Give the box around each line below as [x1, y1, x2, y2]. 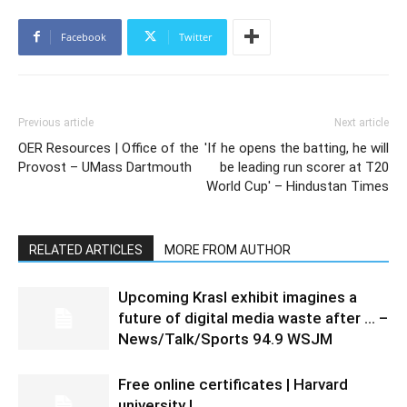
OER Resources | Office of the [18, 139, 199, 156]
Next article [334, 115, 389, 129]
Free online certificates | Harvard [118, 374, 348, 393]
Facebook [61, 29, 106, 44]
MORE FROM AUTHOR [164, 242, 291, 257]
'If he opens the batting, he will [204, 139, 389, 156]
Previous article [18, 115, 94, 129]
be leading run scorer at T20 [220, 158, 389, 175]
